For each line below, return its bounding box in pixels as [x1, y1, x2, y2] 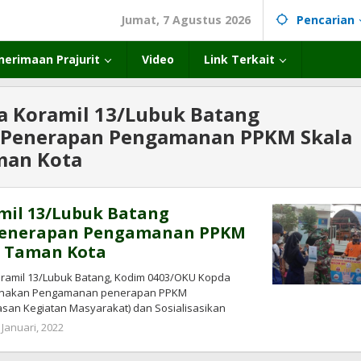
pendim [72, 335, 114, 350]
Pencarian [297, 12, 355, 27]
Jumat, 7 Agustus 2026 [121, 12, 251, 27]
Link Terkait [204, 52, 275, 67]
